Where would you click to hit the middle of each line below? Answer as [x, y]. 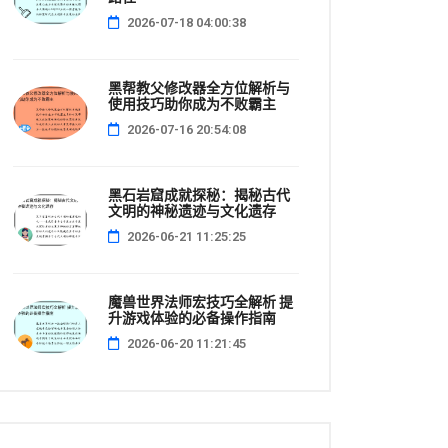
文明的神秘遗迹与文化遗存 [192, 211]
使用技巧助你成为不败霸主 [192, 104]
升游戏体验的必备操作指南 [192, 318]
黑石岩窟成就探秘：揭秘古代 [199, 195]
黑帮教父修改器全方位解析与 [199, 88]
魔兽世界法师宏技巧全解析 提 [200, 302]
